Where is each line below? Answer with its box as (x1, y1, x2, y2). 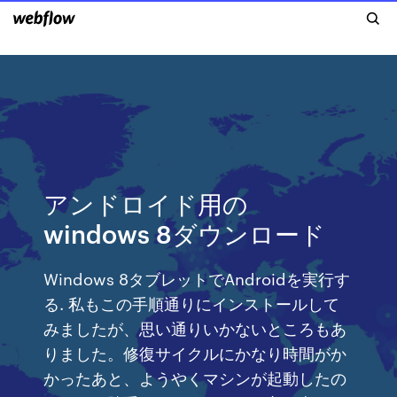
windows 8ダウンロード (43, 216, 326, 249)
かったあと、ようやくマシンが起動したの (43, 366, 347, 388)
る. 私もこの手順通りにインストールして (43, 292, 340, 314)
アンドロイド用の (43, 186, 249, 219)
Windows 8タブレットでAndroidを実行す (43, 267, 351, 289)
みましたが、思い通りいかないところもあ (43, 316, 347, 339)
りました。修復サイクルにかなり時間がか (43, 341, 347, 363)
